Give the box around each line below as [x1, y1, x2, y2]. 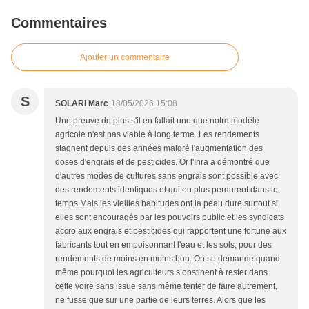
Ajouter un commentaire [80, 52, 170, 62]
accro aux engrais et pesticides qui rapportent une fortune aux [55, 226, 286, 236]
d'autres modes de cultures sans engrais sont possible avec [55, 170, 278, 181]
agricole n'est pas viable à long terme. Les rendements [55, 129, 259, 139]
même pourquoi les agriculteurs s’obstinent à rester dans [55, 267, 268, 277]
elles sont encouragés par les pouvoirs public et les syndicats [55, 212, 284, 222]
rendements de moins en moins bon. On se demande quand [55, 253, 280, 263]
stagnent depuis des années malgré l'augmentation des [55, 143, 263, 153]
